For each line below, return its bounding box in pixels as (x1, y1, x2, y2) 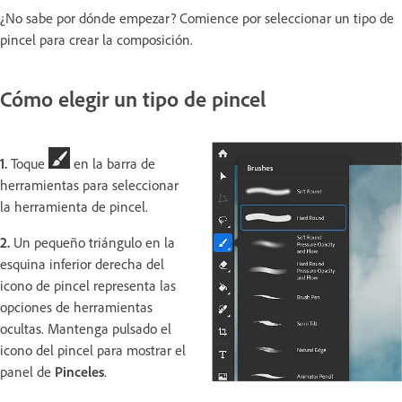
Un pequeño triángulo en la (10, 232, 175, 251)
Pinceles (55, 362, 104, 380)
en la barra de (70, 153, 155, 172)
